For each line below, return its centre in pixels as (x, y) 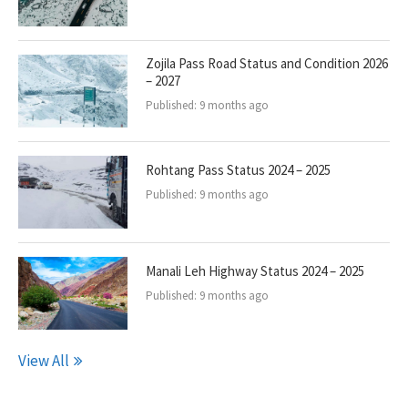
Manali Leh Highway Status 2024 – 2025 (255, 271)
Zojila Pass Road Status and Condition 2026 (267, 63)
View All (44, 361)
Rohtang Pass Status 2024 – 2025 (238, 170)
